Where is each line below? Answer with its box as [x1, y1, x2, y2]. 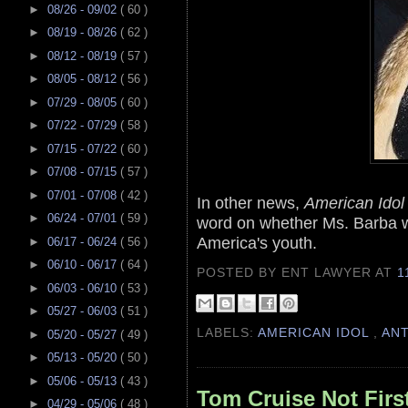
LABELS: [197, 325, 259, 341]
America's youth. [197, 233, 317, 253]
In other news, [197, 193, 304, 213]
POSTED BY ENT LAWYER [197, 265, 376, 280]
